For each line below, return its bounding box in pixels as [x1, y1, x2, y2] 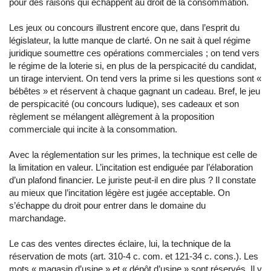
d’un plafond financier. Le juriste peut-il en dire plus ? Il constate [9, 175, 256, 185]
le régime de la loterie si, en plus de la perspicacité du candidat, [9, 60, 256, 71]
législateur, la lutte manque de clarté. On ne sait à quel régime [9, 35, 250, 45]
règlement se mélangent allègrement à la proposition [9, 111, 214, 122]
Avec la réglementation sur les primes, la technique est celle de [9, 149, 257, 160]
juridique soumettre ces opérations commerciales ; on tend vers [9, 48, 260, 58]
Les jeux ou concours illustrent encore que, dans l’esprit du [9, 22, 240, 33]
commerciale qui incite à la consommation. [9, 124, 177, 134]
